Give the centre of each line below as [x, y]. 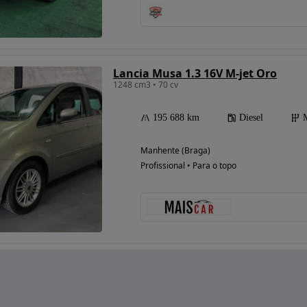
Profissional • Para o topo [188, 166]
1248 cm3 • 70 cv [146, 85]
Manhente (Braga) [175, 151]
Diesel [251, 118]
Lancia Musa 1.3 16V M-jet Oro [195, 74]
